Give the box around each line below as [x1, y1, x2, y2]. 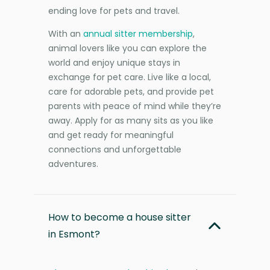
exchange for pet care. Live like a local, [48, 71, 211, 83]
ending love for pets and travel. [48, 4, 180, 17]
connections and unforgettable [48, 143, 181, 155]
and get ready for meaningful [48, 128, 174, 141]
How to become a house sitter [48, 210, 191, 224]
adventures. [48, 157, 98, 170]
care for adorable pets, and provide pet [48, 85, 214, 98]
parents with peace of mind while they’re [48, 99, 221, 112]
